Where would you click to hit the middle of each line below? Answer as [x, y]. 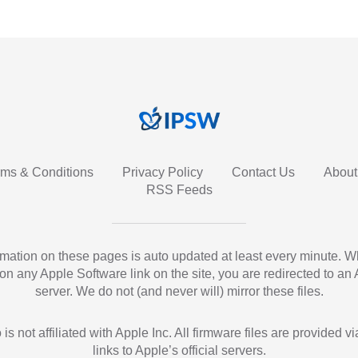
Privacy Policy [162, 172]
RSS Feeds [179, 189]
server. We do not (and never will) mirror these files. [179, 291]
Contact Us [263, 172]
